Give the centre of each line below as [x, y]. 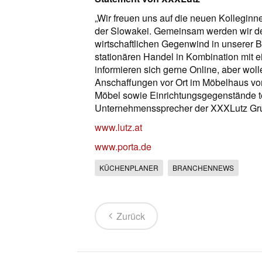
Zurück [131, 216]
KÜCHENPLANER [129, 168]
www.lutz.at [118, 127]
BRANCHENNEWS [203, 168]
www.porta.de [123, 147]
